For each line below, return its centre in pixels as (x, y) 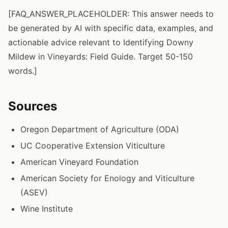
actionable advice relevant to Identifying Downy (101, 42)
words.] (23, 70)
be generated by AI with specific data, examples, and (111, 28)
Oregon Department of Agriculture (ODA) (100, 129)
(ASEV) (34, 192)
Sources (33, 106)
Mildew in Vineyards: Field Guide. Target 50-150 (101, 56)
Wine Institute (47, 208)
